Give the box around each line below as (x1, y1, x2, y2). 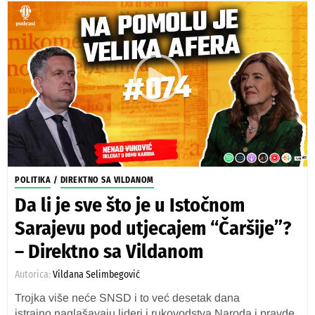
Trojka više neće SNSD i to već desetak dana (15, 292, 240, 304)
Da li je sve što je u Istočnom (15, 193, 245, 217)
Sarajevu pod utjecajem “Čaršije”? (15, 217, 291, 240)
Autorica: (15, 269, 53, 281)
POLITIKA (15, 175, 51, 185)
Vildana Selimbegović (53, 269, 140, 281)
